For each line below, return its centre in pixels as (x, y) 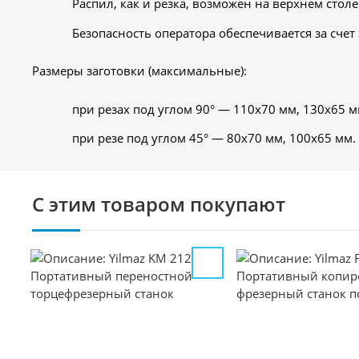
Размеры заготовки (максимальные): (139, 71)
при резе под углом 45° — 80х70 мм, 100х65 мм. (214, 138)
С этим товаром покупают (159, 204)
